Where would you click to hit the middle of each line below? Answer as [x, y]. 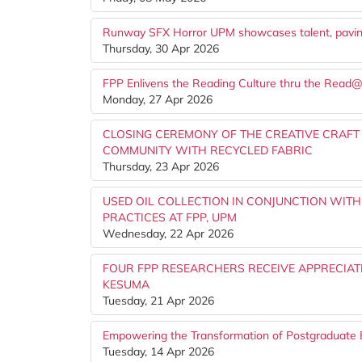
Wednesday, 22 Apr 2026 [168, 234]
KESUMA [126, 284]
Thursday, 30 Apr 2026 [161, 48]
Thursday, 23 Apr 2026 [161, 166]
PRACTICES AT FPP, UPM [170, 217]
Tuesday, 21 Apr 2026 [158, 301]
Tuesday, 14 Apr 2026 [158, 351]
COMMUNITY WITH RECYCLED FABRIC [208, 150]
